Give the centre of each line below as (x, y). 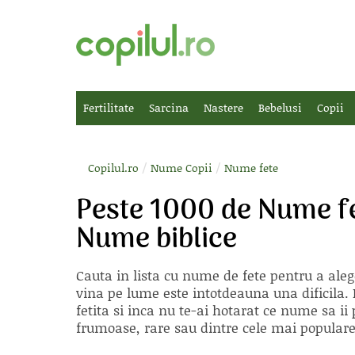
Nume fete (251, 168)
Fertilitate (109, 107)
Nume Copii (181, 168)
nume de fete (224, 275)
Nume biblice (157, 240)
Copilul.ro (113, 168)
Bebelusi (280, 107)
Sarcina (169, 107)
